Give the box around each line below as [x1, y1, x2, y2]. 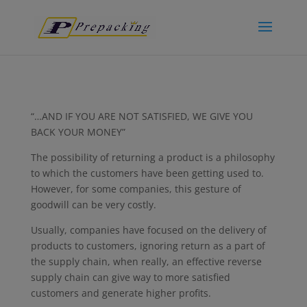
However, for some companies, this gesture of [30, 182, 241, 195]
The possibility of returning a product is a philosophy [30, 151, 275, 164]
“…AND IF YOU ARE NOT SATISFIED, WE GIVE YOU [30, 110, 253, 123]
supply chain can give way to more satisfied [30, 271, 230, 284]
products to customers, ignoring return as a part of [30, 239, 265, 252]
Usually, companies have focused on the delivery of [30, 223, 267, 236]
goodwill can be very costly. [30, 198, 156, 211]
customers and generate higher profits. [30, 286, 211, 299]
